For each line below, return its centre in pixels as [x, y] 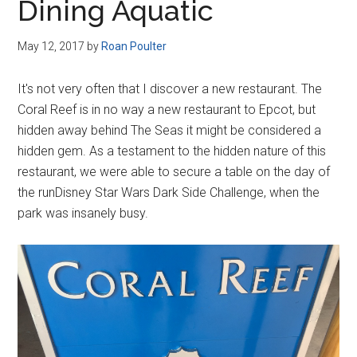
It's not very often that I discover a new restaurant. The [170, 89]
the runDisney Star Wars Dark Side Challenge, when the [169, 192]
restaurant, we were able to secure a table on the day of [174, 172]
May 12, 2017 [51, 46]
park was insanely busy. [83, 213]
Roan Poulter [134, 46]
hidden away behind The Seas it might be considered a [170, 130]
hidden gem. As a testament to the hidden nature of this [172, 151]
